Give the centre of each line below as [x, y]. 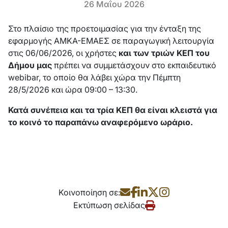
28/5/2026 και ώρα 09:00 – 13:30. [73, 90]
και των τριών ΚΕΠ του [164, 53]
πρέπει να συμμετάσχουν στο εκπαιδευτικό [134, 65]
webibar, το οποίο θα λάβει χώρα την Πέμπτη [94, 78]
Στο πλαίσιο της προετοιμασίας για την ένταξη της [105, 29]
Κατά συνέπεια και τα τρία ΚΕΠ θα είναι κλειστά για [113, 110]
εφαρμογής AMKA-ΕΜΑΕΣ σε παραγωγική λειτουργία [111, 41]
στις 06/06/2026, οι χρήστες [63, 53]
